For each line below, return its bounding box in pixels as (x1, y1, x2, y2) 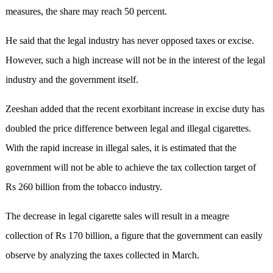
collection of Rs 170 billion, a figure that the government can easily (5, 230, 263, 241)
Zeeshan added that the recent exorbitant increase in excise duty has (5, 104, 264, 115)
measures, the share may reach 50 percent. (5, 6, 167, 17)
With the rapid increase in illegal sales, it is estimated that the (5, 143, 236, 154)
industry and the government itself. (5, 74, 138, 85)
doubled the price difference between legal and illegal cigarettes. (5, 123, 251, 134)
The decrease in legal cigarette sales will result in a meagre (5, 211, 229, 222)
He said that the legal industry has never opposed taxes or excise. (5, 35, 254, 46)
